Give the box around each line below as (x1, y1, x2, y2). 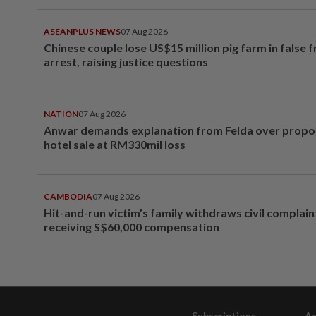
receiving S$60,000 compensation (44, 219, 219, 233)
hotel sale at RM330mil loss (44, 137, 186, 151)
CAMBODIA (44, 190, 92, 202)
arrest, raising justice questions (44, 54, 208, 68)
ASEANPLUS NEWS (44, 25, 121, 37)
